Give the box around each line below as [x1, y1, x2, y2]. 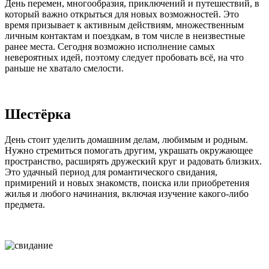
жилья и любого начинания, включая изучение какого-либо [5, 188, 249, 199]
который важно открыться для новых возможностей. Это [5, 8, 239, 19]
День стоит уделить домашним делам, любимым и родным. [5, 134, 248, 145]
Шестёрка [5, 106, 71, 122]
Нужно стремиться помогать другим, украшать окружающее [5, 145, 253, 156]
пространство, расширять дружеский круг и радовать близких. [5, 156, 262, 166]
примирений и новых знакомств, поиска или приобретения [5, 177, 249, 188]
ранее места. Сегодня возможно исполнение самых [5, 41, 215, 52]
